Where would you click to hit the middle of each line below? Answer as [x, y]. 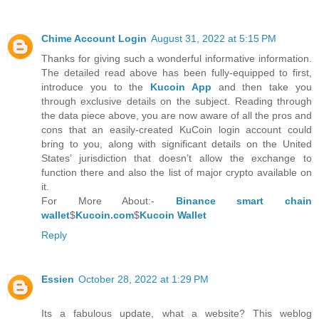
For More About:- [109, 201]
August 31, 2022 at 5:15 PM [214, 39]
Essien [58, 279]
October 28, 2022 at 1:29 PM [143, 279]
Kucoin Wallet [173, 215]
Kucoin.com [105, 215]
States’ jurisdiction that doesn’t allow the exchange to [177, 158]
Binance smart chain [244, 201]
